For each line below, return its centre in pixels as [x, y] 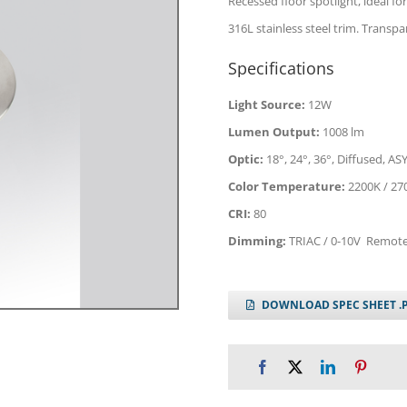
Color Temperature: [288, 186]
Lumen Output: [275, 132]
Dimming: [258, 241]
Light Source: [266, 104]
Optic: [245, 159]
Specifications [281, 68]
